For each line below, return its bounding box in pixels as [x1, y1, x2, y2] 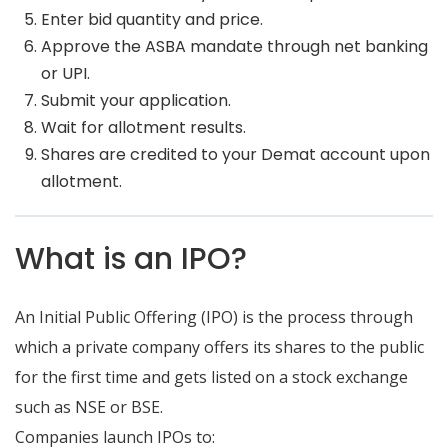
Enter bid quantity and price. [40, 8, 263, 31]
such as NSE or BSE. [15, 396, 163, 418]
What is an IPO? [15, 238, 247, 280]
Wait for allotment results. [40, 116, 246, 139]
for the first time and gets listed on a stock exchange [15, 366, 408, 388]
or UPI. [40, 62, 90, 85]
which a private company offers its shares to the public [15, 336, 424, 358]
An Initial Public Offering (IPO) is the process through [15, 306, 413, 328]
